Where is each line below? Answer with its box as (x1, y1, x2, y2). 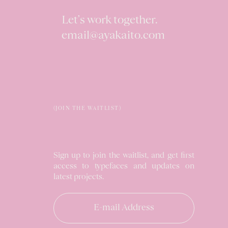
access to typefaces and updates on (53, 162, 194, 170)
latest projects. (53, 173, 104, 181)
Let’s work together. (61, 15, 158, 26)
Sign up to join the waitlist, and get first (53, 152, 194, 160)
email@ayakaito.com (61, 30, 165, 42)
